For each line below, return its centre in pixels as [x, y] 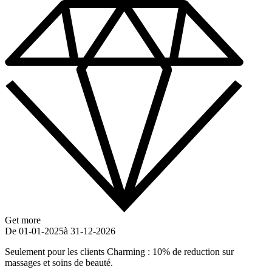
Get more [23, 220]
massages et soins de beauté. [59, 263]
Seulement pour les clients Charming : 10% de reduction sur [119, 252]
